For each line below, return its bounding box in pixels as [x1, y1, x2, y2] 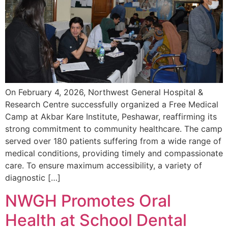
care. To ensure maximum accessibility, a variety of [5, 160, 202, 171]
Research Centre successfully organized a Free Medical [5, 99, 218, 110]
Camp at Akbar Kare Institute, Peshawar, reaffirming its [5, 111, 217, 122]
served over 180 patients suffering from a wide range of [5, 136, 221, 147]
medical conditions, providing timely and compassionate [5, 148, 223, 159]
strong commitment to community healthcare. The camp [5, 124, 222, 134]
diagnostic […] [5, 173, 61, 183]
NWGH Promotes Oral [5, 190, 171, 211]
